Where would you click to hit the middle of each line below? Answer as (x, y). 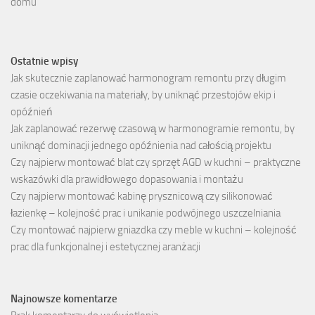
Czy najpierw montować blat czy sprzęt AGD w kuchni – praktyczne (156, 163)
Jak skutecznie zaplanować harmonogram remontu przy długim (148, 78)
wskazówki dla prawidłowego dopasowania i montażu (127, 180)
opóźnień (31, 112)
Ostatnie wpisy (44, 62)
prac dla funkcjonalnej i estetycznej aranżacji (105, 247)
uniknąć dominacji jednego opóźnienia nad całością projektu (141, 146)
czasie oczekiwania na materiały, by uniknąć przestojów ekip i (143, 95)
